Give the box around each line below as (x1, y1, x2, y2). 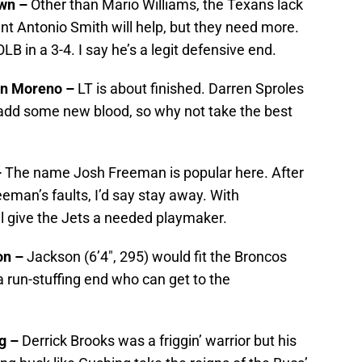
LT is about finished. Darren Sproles (78, 80, 304, 98)
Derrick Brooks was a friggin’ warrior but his (22, 332, 297, 350)
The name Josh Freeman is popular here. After (5, 164, 304, 182)
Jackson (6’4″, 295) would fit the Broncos (27, 248, 287, 266)
